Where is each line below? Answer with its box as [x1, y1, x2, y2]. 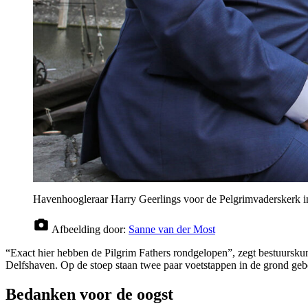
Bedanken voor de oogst [5, 285, 173, 304]
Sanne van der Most [129, 223, 215, 236]
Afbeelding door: [52, 223, 129, 236]
